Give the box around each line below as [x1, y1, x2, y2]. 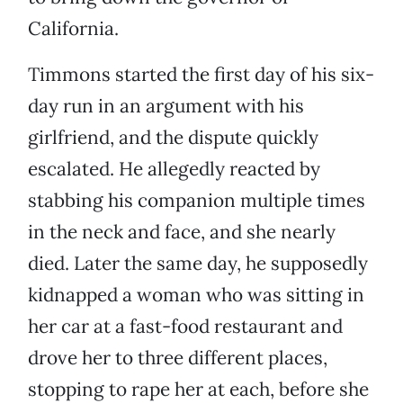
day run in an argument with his [28, 94, 304, 119]
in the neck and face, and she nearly [28, 219, 336, 245]
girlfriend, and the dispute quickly [28, 125, 318, 150]
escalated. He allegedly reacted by [28, 157, 320, 182]
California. [28, 16, 119, 41]
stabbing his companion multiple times [28, 188, 365, 213]
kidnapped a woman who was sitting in [28, 282, 364, 308]
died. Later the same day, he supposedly [28, 251, 368, 276]
